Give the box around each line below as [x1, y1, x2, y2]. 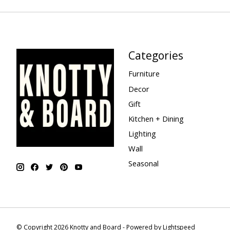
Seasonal [128, 158, 159, 169]
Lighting [128, 128, 156, 139]
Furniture [128, 68, 160, 79]
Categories [128, 48, 183, 63]
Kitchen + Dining [128, 113, 184, 124]
